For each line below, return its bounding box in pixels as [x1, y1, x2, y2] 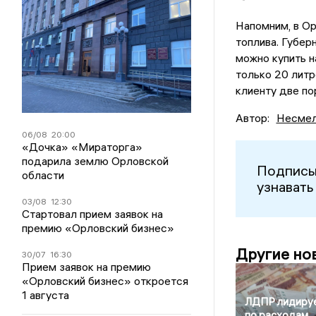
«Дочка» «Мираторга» [22, 139, 143, 154]
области [22, 167, 65, 182]
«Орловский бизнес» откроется [22, 273, 189, 288]
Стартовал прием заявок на [22, 206, 164, 221]
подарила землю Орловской [22, 153, 169, 168]
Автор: [235, 110, 269, 125]
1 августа [22, 287, 70, 302]
